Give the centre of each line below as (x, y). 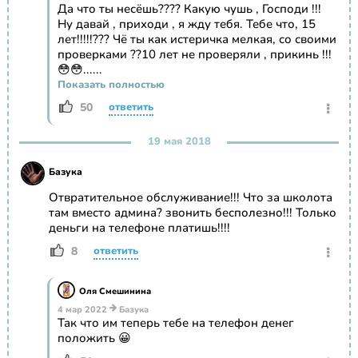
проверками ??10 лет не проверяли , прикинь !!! (194, 55)
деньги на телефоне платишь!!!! (139, 228)
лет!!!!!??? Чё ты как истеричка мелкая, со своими (197, 40)
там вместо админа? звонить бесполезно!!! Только (192, 213)
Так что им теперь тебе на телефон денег (175, 323)
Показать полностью (111, 85)
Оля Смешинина (115, 292)
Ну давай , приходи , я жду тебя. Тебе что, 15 (186, 24)
